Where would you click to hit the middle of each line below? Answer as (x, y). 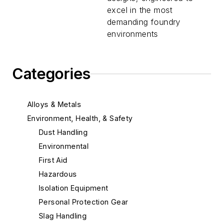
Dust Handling (63, 132)
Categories (51, 74)
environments (133, 34)
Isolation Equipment (74, 188)
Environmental (64, 146)
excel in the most (140, 10)
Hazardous (58, 174)
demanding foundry (144, 22)
